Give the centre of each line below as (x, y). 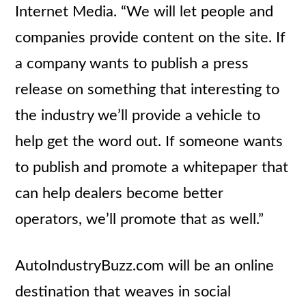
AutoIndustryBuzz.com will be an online (145, 266)
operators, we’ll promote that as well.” (140, 219)
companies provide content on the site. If (151, 38)
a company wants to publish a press (132, 64)
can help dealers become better (120, 193)
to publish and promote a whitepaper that (152, 167)
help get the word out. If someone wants (149, 141)
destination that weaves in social (123, 292)
